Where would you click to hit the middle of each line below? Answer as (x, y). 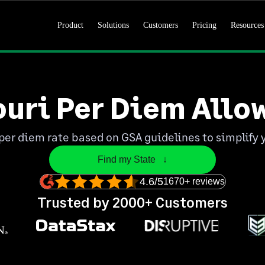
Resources (247, 25)
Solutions (113, 25)
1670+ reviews (194, 181)
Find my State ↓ (132, 159)
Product (70, 25)
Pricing (204, 25)
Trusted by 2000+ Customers (132, 202)
